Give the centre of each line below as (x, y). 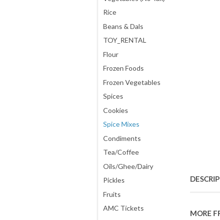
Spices (113, 96)
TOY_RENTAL (125, 40)
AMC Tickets (124, 208)
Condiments (122, 138)
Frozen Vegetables (132, 82)
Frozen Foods (124, 68)
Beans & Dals (123, 26)
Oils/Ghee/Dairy (128, 166)
